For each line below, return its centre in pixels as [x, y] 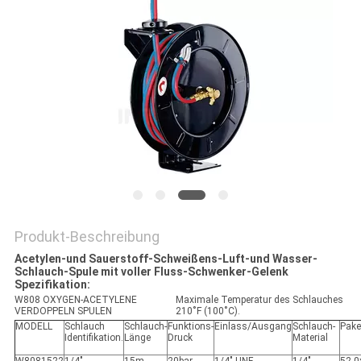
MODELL [33, 327]
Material [310, 338]
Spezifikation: [52, 285]
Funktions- [190, 327]
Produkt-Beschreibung [87, 237]
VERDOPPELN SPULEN [63, 311]
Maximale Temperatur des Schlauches [259, 300]
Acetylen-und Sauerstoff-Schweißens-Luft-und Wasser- [166, 259]
